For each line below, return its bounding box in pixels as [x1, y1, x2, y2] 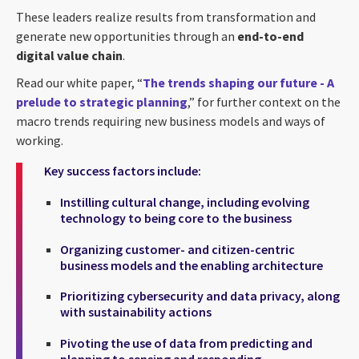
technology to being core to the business [60, 209, 292, 226]
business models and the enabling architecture [60, 256, 323, 273]
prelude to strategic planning [16, 93, 188, 110]
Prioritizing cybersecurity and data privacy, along [60, 288, 340, 305]
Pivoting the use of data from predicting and [60, 335, 313, 352]
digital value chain [16, 46, 123, 63]
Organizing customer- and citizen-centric [60, 240, 295, 257]
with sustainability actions [60, 304, 212, 321]
